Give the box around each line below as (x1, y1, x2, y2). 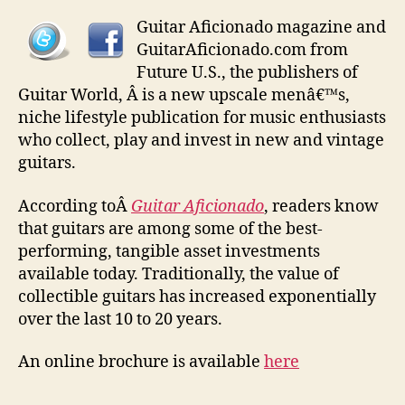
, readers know (264, 195, 379, 217)
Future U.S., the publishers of (137, 62, 358, 83)
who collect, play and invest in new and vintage (18, 130, 384, 151)
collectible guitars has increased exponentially (18, 286, 376, 307)
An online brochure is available (18, 352, 264, 372)
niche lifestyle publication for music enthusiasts (18, 108, 386, 128)
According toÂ (18, 195, 131, 217)
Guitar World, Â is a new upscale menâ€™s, (18, 85, 350, 106)
